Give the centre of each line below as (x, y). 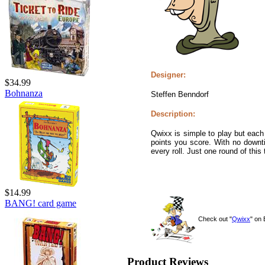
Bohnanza (24, 93)
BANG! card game (41, 203)
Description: (173, 114)
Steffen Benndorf (180, 94)
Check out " (215, 219)
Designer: (168, 75)
